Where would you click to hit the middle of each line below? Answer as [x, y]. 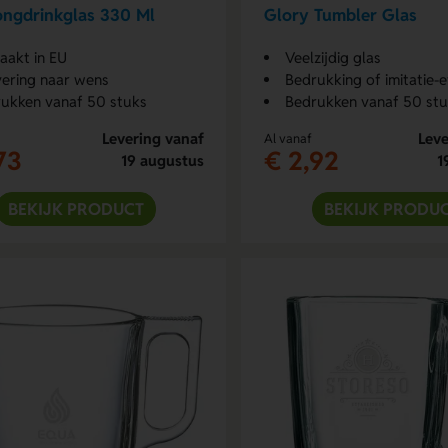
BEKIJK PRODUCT [75, 208]
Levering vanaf [152, 138]
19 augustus [162, 160]
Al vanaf [287, 138]
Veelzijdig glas [332, 57]
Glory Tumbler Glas [340, 15]
